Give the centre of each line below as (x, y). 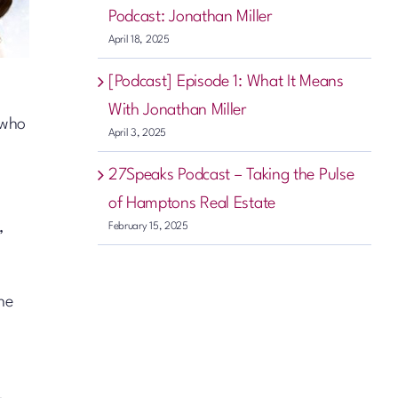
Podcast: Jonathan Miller (190, 16)
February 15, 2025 (148, 226)
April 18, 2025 (139, 40)
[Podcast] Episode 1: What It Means (226, 81)
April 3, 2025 (137, 133)
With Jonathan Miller (177, 110)
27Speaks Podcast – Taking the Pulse (231, 175)
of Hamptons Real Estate (191, 203)
